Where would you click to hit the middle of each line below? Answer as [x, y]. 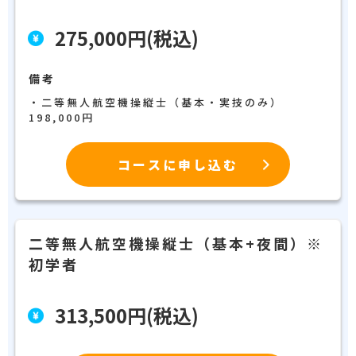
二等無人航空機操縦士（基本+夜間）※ [176, 244]
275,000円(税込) [127, 38]
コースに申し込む [178, 165]
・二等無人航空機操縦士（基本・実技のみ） [162, 103]
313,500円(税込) [127, 315]
